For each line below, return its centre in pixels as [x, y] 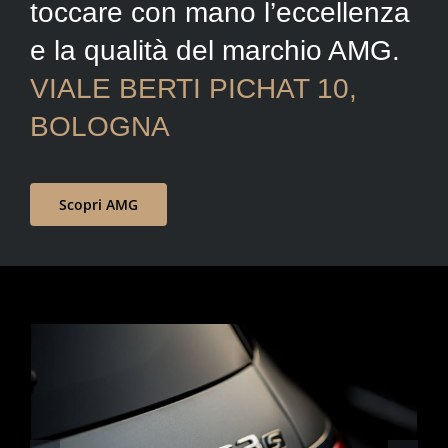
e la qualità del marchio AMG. [214, 50]
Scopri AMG [98, 204]
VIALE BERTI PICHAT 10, [193, 88]
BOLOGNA [99, 126]
